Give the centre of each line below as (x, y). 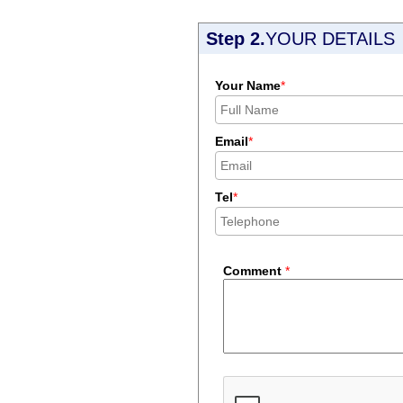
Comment (252, 271)
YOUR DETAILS (330, 39)
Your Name (248, 85)
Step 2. (236, 39)
